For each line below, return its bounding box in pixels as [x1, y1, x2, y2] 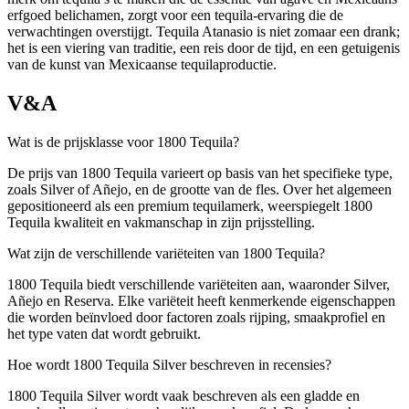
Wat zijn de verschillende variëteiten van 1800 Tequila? [7, 245, 325, 261]
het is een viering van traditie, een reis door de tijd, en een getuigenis [7, 39, 400, 56]
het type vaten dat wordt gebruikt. [7, 325, 201, 341]
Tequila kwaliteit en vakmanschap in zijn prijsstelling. [7, 214, 315, 230]
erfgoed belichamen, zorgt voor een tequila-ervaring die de [7, 6, 343, 23]
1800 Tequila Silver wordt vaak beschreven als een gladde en [7, 387, 360, 404]
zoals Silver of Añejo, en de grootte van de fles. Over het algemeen [7, 181, 392, 197]
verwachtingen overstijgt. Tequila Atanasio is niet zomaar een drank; [7, 23, 400, 39]
